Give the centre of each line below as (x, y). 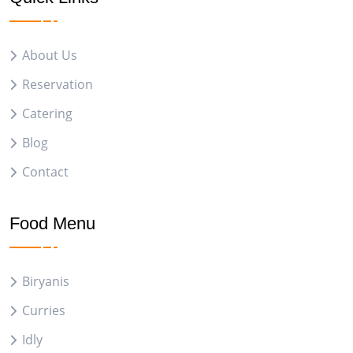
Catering (47, 113)
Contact (45, 171)
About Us (50, 55)
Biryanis (46, 282)
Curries (44, 311)
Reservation (58, 84)
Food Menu (52, 224)
